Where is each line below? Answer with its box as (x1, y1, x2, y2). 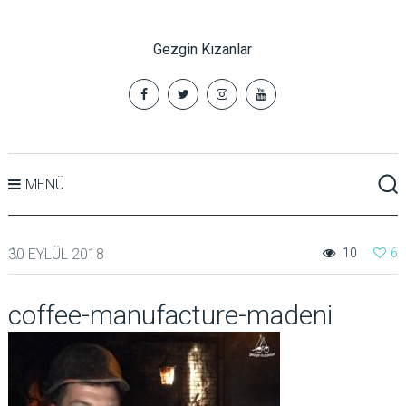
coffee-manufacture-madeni (7, 299, 333, 331)
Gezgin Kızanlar (153, 41, 253, 58)
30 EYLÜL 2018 (7, 246, 104, 263)
